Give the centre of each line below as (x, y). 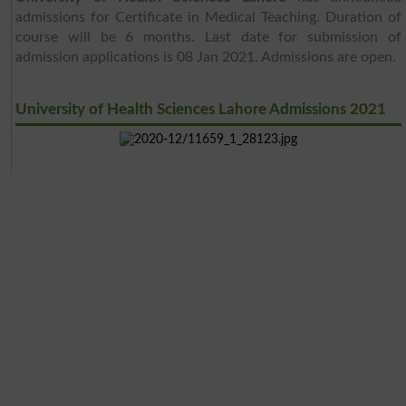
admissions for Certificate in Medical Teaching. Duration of (208, 18)
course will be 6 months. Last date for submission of (208, 38)
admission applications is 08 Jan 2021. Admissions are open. (206, 58)
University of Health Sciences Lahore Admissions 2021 (201, 110)
